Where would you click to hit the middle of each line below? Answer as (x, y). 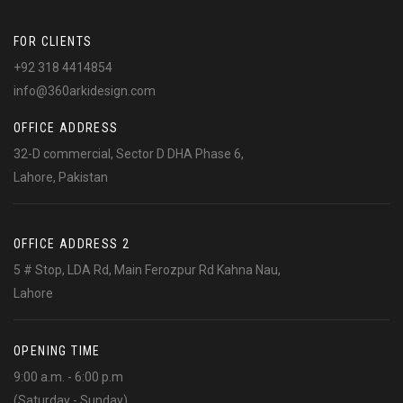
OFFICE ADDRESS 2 (72, 244)
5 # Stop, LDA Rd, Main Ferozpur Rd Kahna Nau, (147, 270)
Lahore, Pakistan (61, 177)
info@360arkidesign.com (85, 91)
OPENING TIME (57, 351)
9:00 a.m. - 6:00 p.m (68, 377)
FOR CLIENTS (53, 41)
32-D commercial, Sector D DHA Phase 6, (129, 154)
